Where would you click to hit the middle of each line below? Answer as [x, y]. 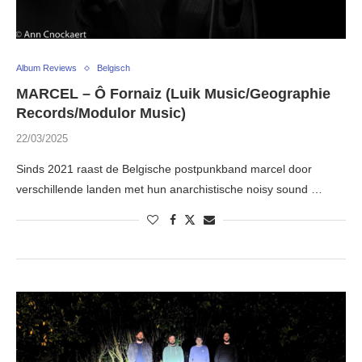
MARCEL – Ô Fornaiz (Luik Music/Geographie [173, 94]
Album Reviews [46, 68]
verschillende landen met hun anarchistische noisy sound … [169, 189]
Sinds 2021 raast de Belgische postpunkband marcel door [164, 169]
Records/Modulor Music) [101, 114]
